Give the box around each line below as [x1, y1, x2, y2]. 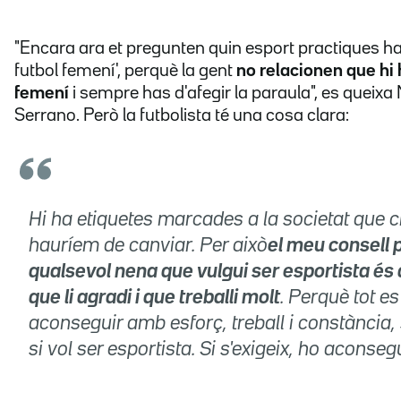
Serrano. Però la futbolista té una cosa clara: [14, 107, 349, 124]
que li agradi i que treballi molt [29, 289, 280, 308]
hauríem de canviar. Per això [29, 237, 268, 256]
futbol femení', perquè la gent [14, 63, 236, 80]
